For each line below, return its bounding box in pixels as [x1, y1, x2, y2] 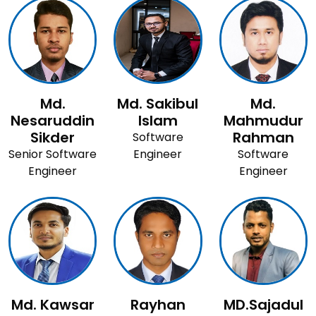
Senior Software [8, 145, 97, 162]
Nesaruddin [11, 110, 95, 130]
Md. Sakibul [117, 93, 199, 114]
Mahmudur [223, 110, 303, 130]
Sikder [30, 127, 75, 147]
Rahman [232, 127, 294, 147]
